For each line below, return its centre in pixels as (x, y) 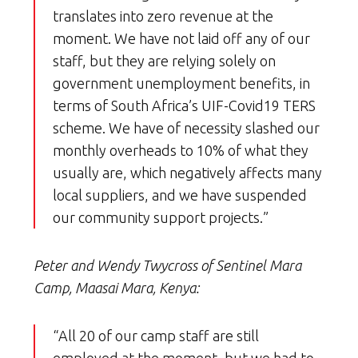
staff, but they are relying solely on (164, 61)
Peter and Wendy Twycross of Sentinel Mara (167, 266)
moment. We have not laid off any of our (181, 39)
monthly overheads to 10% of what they (181, 151)
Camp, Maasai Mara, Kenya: (116, 288)
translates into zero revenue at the (163, 16)
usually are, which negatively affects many (187, 173)
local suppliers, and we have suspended (180, 195)
